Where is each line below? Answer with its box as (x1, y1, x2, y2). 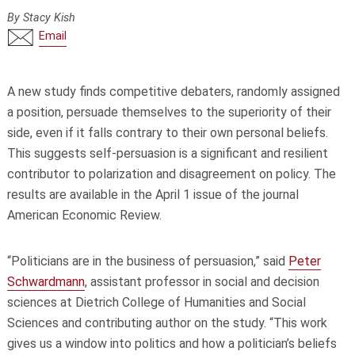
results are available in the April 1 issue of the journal (6, 187, 299, 203)
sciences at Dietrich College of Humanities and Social (6, 295, 306, 311)
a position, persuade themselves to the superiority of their (6, 105, 331, 120)
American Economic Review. (6, 208, 162, 223)
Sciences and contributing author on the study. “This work (6, 315, 327, 331)
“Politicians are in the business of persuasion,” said (6, 254, 288, 269)
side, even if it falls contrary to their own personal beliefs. (6, 125, 328, 141)
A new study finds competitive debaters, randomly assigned (6, 84, 340, 100)
